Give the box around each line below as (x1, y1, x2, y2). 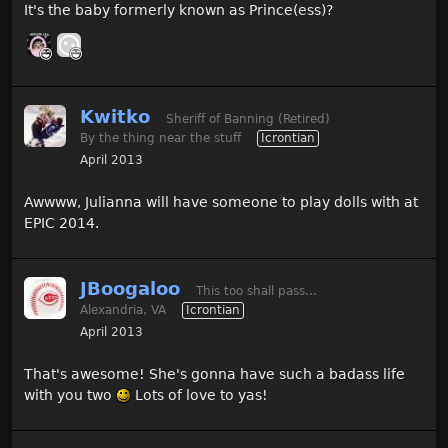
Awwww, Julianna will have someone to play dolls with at (24, 194, 418, 210)
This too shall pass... (196, 284, 317, 298)
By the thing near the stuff (80, 131, 241, 145)
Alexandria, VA (80, 303, 166, 317)
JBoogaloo (80, 278, 180, 299)
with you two (24, 387, 116, 403)
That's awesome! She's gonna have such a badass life (24, 366, 405, 382)
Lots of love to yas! (131, 387, 268, 403)
